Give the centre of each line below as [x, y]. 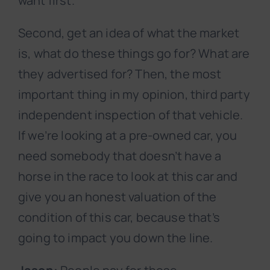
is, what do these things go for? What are [134, 54]
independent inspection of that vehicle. [131, 115]
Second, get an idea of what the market [129, 33]
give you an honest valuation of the [118, 197]
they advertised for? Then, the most [120, 74]
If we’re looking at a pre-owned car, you [128, 136]
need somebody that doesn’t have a [120, 156]
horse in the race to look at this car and [128, 177]
